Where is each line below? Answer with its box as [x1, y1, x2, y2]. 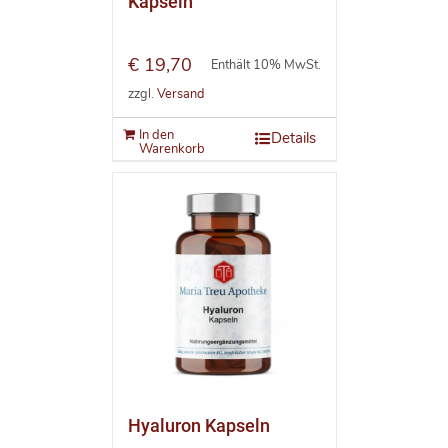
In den [138, 126, 174, 145]
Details [270, 128, 316, 149]
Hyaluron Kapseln [127, 415, 270, 437]
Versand [156, 84, 204, 103]
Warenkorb [138, 140, 205, 159]
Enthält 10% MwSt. [210, 56, 321, 75]
